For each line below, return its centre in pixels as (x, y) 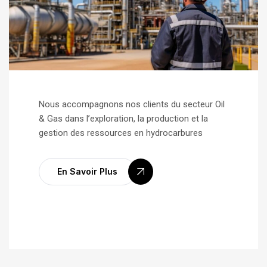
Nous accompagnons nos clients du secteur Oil (132, 105)
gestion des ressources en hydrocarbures (121, 133)
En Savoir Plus (87, 172)
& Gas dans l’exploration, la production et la (123, 119)
